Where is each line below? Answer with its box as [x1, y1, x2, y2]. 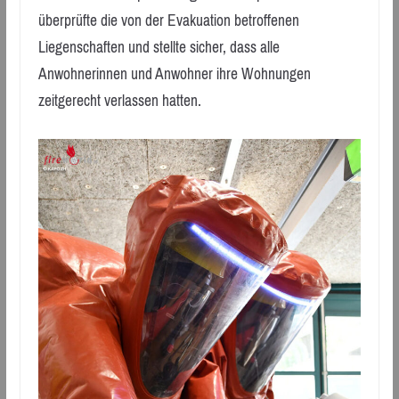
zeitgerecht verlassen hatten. [37, 85, 201, 115]
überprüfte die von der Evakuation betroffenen [37, 5, 299, 35]
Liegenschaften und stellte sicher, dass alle [37, 32, 280, 61]
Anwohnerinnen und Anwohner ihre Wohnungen [37, 59, 311, 88]
